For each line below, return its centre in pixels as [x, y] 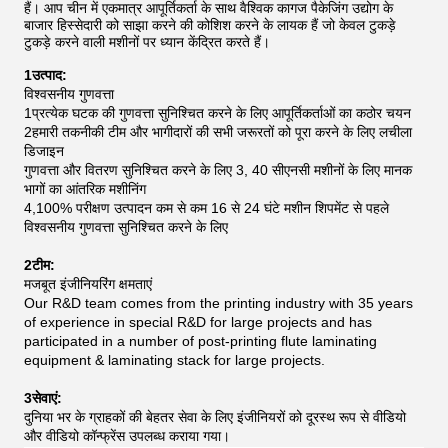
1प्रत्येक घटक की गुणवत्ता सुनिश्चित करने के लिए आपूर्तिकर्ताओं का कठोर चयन [217, 113]
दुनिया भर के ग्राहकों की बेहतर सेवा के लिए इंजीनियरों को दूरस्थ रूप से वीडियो [215, 417]
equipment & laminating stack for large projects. [174, 360]
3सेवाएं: [43, 398]
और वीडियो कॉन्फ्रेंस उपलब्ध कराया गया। [127, 436]
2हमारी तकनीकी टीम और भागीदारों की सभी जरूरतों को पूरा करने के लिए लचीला [218, 132]
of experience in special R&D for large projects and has [198, 322]
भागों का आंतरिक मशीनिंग [85, 189]
